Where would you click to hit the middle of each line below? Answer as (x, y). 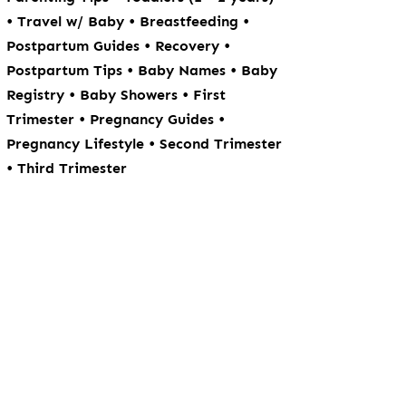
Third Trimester (72, 168)
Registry (38, 95)
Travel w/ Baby (73, 21)
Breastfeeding (192, 21)
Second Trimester (221, 144)
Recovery (190, 46)
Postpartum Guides (76, 46)
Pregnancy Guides (155, 119)
